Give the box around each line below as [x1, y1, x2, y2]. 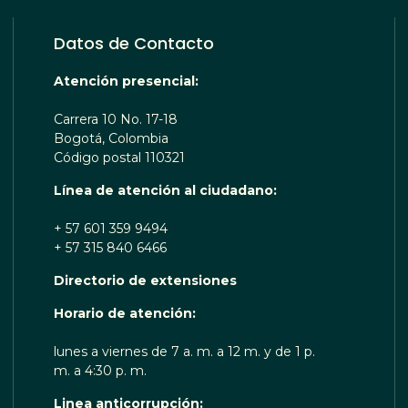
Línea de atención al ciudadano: [53, 181, 280, 199]
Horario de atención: [53, 304, 196, 321]
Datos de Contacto [53, 31, 214, 55]
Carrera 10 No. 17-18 [53, 110, 178, 127]
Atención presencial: [53, 72, 199, 89]
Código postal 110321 [53, 148, 185, 166]
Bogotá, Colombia [53, 129, 168, 147]
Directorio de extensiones [53, 271, 237, 289]
